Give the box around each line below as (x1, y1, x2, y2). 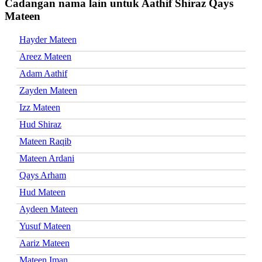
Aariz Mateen (19, 237, 70, 248)
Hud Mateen (19, 187, 65, 197)
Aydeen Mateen (19, 204, 78, 214)
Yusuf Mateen (19, 220, 71, 231)
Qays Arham (19, 170, 66, 180)
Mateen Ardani (19, 153, 74, 163)
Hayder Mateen (19, 34, 77, 44)
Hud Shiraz (19, 119, 61, 129)
